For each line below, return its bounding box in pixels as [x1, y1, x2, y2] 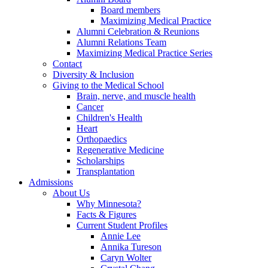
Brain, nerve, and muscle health [77, 91, 196, 102]
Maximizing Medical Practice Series [77, 48, 212, 59]
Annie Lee [100, 231, 141, 242]
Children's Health [77, 112, 142, 123]
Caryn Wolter [100, 252, 151, 263]
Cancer [77, 102, 103, 112]
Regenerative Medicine [77, 145, 164, 156]
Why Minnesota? [77, 199, 141, 209]
